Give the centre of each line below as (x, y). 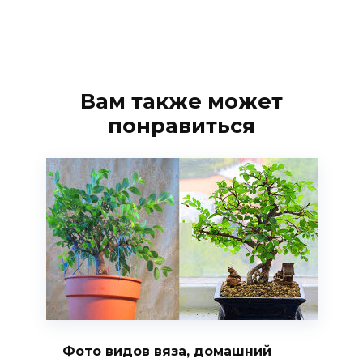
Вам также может (181, 100)
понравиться (181, 125)
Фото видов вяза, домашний (167, 351)
